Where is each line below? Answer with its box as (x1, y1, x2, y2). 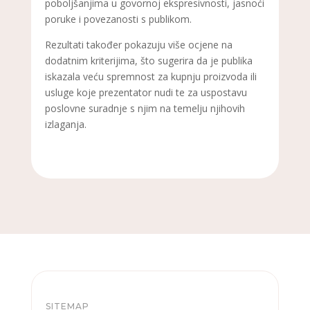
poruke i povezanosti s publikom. (44, 12, 192, 26)
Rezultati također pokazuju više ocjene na (44, 37, 232, 51)
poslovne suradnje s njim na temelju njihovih (44, 101, 245, 115)
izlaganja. (44, 117, 86, 131)
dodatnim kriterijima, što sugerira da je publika (44, 53, 253, 67)
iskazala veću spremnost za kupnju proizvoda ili (44, 69, 257, 83)
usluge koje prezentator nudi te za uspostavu (44, 85, 247, 99)
